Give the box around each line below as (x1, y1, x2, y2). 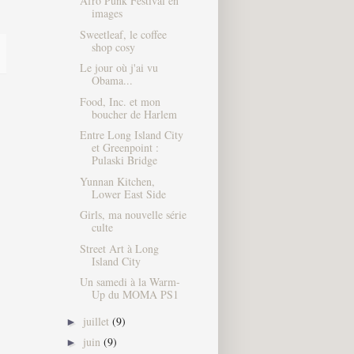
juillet (82, 313, 112, 329)
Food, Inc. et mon (79, 93, 160, 109)
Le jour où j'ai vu (79, 60, 158, 76)
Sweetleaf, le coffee (79, 26, 167, 42)
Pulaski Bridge (91, 153, 157, 168)
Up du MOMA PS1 (91, 287, 179, 303)
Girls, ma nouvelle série (79, 207, 186, 223)
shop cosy (91, 39, 135, 55)
